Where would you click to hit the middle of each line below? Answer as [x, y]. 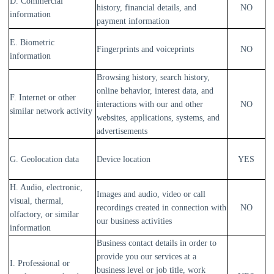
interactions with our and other [150, 104]
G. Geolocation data [44, 159]
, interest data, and [182, 91]
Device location [124, 159]
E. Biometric [32, 43]
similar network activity [51, 111]
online [109, 91]
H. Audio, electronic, [46, 187]
